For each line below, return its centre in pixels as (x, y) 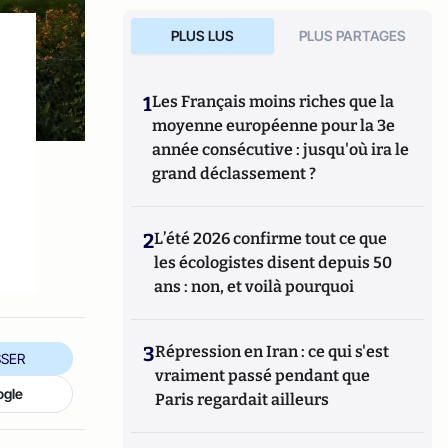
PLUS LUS (202, 35)
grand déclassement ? (234, 173)
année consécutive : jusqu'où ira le (281, 149)
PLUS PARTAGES (353, 35)
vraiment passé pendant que (263, 375)
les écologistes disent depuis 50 (273, 262)
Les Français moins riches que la (273, 101)
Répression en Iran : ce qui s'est (272, 351)
